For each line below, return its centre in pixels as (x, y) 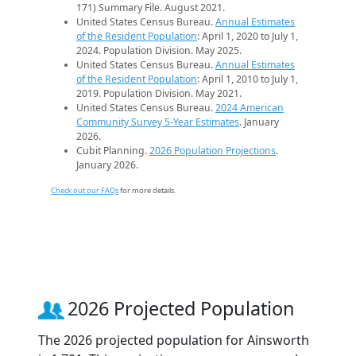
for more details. (147, 191)
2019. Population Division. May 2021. (159, 94)
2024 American (250, 108)
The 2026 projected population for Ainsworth (174, 341)
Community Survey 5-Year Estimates (158, 122)
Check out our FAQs (85, 191)
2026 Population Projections (213, 151)
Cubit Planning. (113, 151)
